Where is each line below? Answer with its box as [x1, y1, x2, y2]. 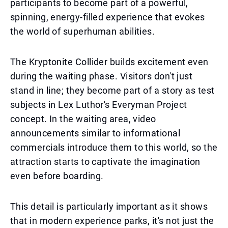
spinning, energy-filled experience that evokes [10, 12, 205, 22]
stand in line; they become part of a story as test [10, 85, 215, 96]
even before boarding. [10, 170, 104, 181]
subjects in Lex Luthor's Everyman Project [10, 99, 187, 110]
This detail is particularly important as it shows [10, 201, 208, 212]
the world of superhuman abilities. [10, 26, 155, 37]
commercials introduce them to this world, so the [10, 142, 218, 153]
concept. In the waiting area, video [10, 113, 156, 124]
